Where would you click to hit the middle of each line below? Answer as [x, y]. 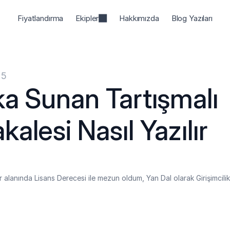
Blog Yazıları [192, 18]
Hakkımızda [139, 18]
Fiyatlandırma [41, 18]
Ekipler [87, 18]
